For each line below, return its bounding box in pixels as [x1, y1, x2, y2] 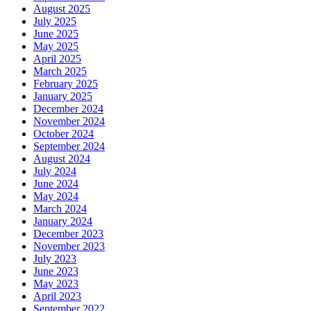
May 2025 [33, 40, 78, 52]
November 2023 [33, 239, 105, 252]
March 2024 [33, 202, 87, 215]
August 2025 [33, 2, 90, 15]
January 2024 [33, 215, 92, 227]
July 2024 [33, 165, 76, 177]
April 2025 [33, 52, 81, 65]
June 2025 [33, 27, 78, 40]
